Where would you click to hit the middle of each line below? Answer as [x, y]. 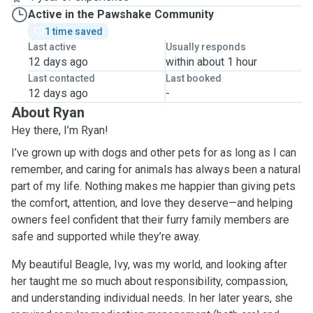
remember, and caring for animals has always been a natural [156, 169]
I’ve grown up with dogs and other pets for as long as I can [154, 153]
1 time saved [74, 31]
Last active [52, 47]
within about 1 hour [211, 62]
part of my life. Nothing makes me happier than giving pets [153, 186]
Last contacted [61, 78]
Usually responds [205, 47]
